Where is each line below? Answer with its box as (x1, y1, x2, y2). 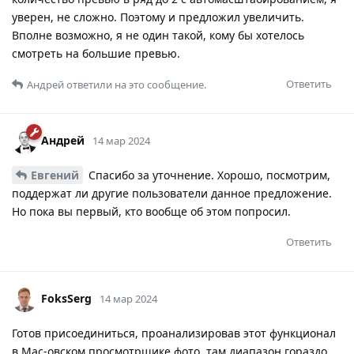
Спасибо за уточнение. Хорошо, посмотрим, (85, 167, 330, 183)
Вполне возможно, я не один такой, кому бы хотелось (12, 27, 304, 43)
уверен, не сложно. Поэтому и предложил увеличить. (12, 9, 304, 24)
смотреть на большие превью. (12, 45, 180, 61)
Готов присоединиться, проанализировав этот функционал (12, 325, 336, 341)
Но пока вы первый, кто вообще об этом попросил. (12, 203, 291, 219)
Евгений (31, 167, 79, 183)
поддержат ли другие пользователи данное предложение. (12, 185, 332, 201)
